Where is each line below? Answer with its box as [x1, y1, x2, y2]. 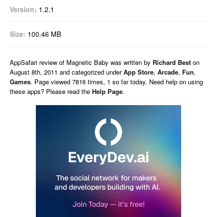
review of [39, 58, 66, 67]
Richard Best [153, 58, 191, 67]
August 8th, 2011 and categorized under [10, 67, 124, 77]
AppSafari [10, 58, 39, 67]
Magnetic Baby [66, 58, 108, 67]
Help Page [92, 87, 123, 96]
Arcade [157, 67, 178, 77]
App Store [124, 67, 154, 77]
